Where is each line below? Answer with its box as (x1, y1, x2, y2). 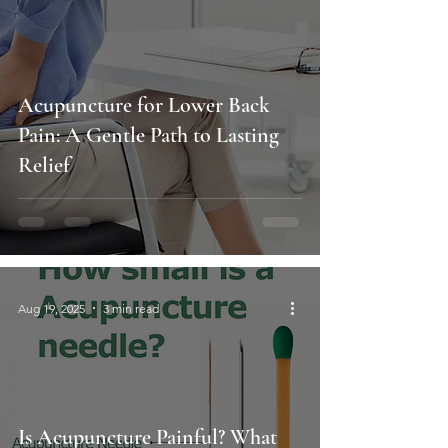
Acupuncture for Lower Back (18, 92, 270, 119)
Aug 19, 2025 (18, 300, 85, 316)
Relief (18, 152, 70, 179)
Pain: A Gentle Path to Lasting (18, 122, 279, 149)
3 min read (103, 300, 159, 316)
